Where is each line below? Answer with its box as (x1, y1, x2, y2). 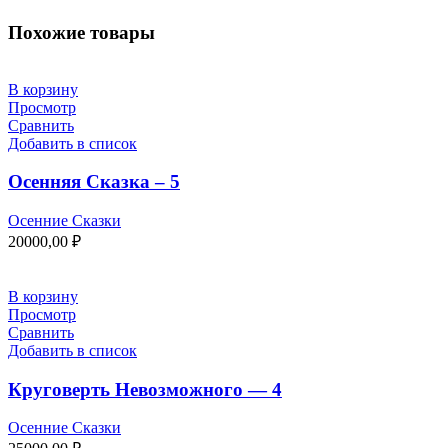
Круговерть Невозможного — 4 (8, 378, 282, 400)
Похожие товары (8, 21, 155, 43)
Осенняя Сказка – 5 (8, 171, 180, 193)
